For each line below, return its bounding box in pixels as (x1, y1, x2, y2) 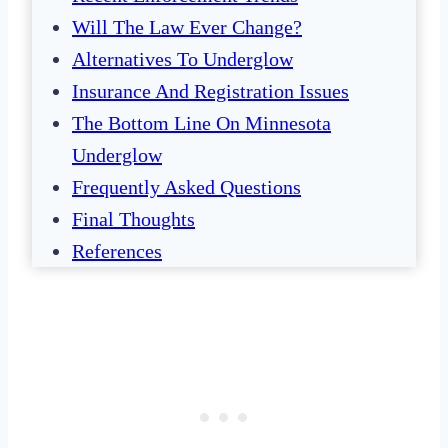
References (72, 240, 162, 263)
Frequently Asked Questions (72, 176, 301, 199)
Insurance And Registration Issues (72, 80, 349, 103)
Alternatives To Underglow (72, 48, 293, 71)
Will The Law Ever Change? (72, 16, 302, 39)
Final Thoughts (72, 208, 195, 231)
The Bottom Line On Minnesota (72, 112, 331, 135)
